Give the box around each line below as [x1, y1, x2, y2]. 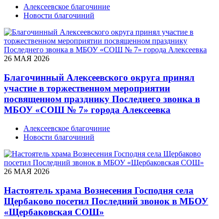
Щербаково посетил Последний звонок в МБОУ [4, 196, 208, 207]
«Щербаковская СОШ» [4, 207, 104, 218]
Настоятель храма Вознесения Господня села [4, 185, 194, 196]
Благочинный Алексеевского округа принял [4, 72, 195, 83]
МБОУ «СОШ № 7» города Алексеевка [4, 104, 171, 115]
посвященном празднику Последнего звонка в [4, 93, 200, 104]
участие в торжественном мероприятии [4, 83, 170, 93]
